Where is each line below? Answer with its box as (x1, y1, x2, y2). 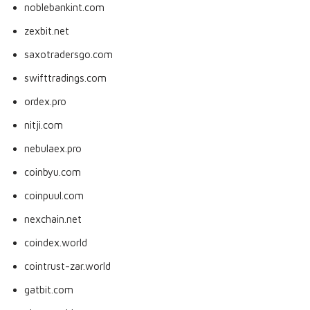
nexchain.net (24, 213, 82, 225)
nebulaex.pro (24, 143, 82, 154)
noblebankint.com (24, 1, 104, 13)
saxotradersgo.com (24, 48, 113, 60)
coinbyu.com (24, 166, 81, 178)
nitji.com (24, 119, 63, 131)
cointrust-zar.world (24, 260, 111, 272)
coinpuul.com (24, 190, 84, 201)
